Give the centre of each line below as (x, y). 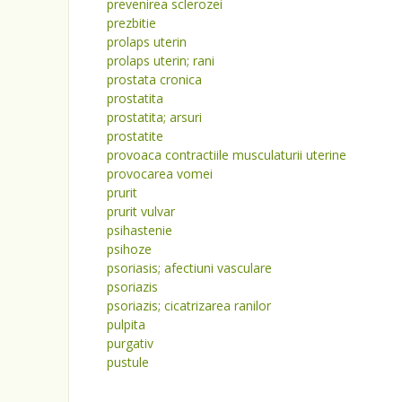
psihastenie (140, 230)
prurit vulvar (141, 211)
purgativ (130, 343)
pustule (128, 362)
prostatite (135, 136)
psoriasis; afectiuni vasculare (189, 268)
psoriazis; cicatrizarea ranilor (189, 306)
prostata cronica (154, 79)
